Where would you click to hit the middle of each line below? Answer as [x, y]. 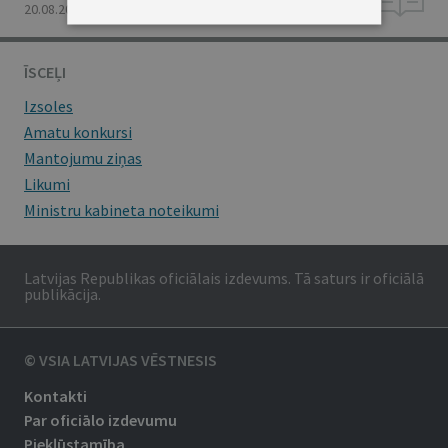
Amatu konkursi [78, 132]
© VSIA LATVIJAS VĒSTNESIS [120, 360]
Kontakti [55, 396]
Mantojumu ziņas [83, 158]
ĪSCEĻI [45, 72]
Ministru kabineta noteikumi [121, 210]
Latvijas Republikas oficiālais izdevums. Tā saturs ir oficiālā [224, 278]
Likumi [47, 184]
